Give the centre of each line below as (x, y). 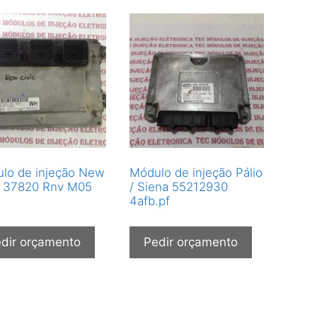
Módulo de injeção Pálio (196, 173)
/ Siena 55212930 (178, 187)
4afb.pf (149, 201)
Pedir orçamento (190, 242)
